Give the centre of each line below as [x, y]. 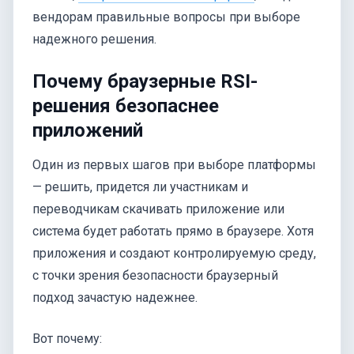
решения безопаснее [126, 106]
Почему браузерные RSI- [145, 81]
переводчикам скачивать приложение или [158, 209]
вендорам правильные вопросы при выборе [166, 17]
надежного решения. [94, 39]
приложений [88, 130]
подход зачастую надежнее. [115, 298]
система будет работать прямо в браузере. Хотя [173, 232]
